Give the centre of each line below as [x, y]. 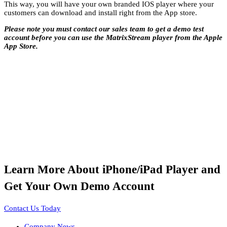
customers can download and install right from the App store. [101, 12]
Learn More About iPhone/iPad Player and [112, 170]
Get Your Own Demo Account [79, 186]
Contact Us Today [32, 208]
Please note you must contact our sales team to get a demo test [104, 29]
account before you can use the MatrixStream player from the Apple [113, 37]
